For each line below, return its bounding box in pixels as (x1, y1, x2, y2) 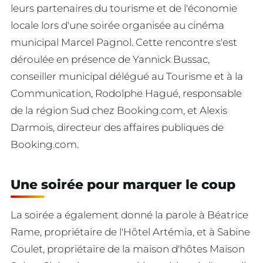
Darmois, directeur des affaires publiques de (11, 122, 224, 134)
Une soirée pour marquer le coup (11, 177, 235, 193)
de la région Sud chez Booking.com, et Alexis (11, 104, 227, 117)
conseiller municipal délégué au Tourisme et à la (11, 70, 243, 83)
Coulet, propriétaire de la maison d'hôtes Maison (11, 243, 245, 255)
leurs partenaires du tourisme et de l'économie (11, 2, 237, 15)
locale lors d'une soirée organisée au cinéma (11, 19, 224, 32)
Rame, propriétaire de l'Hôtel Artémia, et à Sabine (11, 226, 250, 238)
